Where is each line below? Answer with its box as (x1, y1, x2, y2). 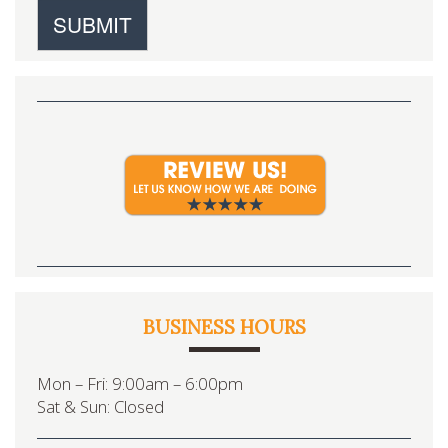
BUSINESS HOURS (142, 315, 306, 340)
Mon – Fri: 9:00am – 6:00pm (37, 372, 243, 396)
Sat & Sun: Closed (37, 395, 164, 419)
